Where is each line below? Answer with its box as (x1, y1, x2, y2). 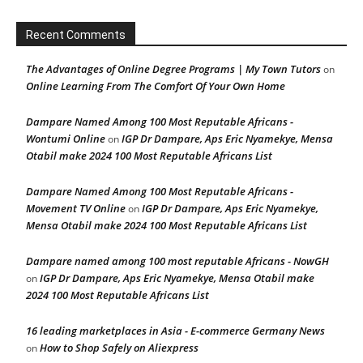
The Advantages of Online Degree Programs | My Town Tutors (26, 62, 321, 76)
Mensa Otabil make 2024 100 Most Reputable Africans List (26, 218, 307, 233)
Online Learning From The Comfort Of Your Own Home (26, 79, 285, 93)
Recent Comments (26, 28, 126, 41)
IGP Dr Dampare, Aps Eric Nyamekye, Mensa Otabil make (40, 271, 314, 285)
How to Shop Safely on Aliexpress (40, 340, 199, 355)
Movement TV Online (26, 201, 126, 216)
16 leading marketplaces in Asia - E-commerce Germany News (26, 323, 325, 338)
